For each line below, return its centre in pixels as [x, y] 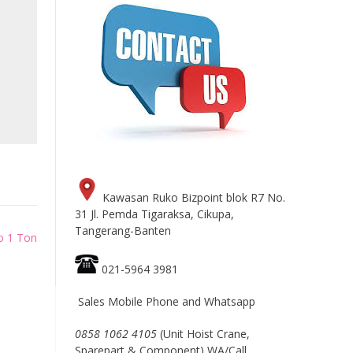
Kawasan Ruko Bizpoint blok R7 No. [192, 197]
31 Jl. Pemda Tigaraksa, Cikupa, [154, 214]
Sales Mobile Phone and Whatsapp [165, 302]
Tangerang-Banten [123, 230]
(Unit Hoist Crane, [203, 334]
